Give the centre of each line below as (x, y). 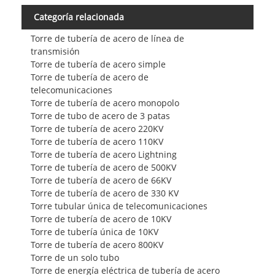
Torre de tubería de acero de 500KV (103, 167)
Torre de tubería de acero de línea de (107, 38)
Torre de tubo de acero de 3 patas (100, 115)
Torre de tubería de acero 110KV (97, 141)
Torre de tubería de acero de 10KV (101, 219)
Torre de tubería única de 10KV (94, 231)
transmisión (55, 51)
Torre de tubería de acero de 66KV (101, 180)
